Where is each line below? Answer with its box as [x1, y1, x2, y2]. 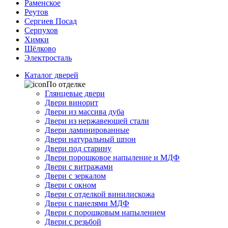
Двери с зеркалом [45, 172, 106, 180]
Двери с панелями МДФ [45, 199, 129, 208]
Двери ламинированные [45, 126, 129, 134]
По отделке [46, 80, 85, 89]
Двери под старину [45, 144, 111, 153]
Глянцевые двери [45, 89, 105, 98]
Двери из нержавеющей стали [45, 117, 149, 125]
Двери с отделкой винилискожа [45, 190, 155, 198]
